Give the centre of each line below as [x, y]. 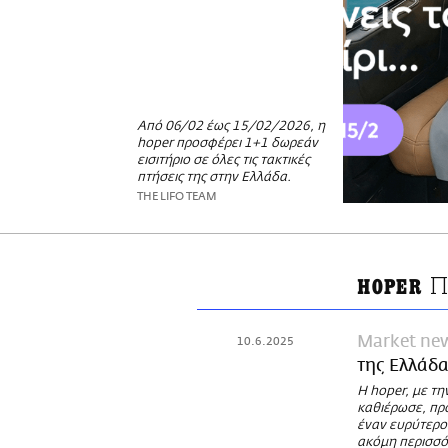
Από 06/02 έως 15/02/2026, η [231, 127]
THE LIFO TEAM [177, 197]
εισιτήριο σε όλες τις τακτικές [223, 161]
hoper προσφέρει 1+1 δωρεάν [227, 144]
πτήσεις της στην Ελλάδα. [214, 178]
